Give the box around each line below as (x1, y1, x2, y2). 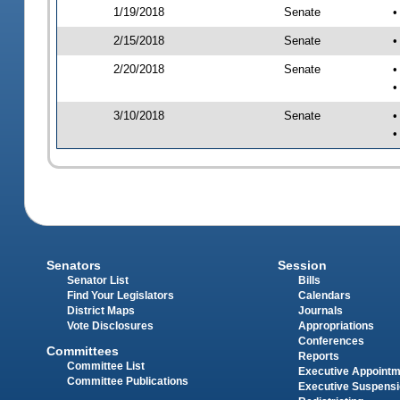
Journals (297, 305, 343, 317)
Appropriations (297, 321, 374, 332)
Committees (46, 344, 120, 359)
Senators (46, 258, 102, 273)
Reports (297, 351, 339, 362)
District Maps (67, 305, 136, 317)
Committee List (67, 361, 146, 372)
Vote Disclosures (67, 321, 154, 332)
